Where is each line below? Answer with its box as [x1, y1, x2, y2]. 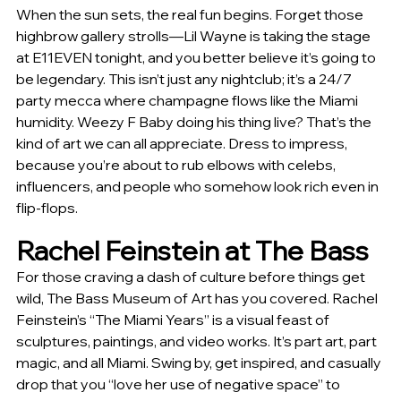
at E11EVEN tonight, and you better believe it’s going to [16, 48, 379, 67]
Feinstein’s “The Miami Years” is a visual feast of [16, 311, 332, 329]
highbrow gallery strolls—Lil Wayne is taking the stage [16, 27, 373, 46]
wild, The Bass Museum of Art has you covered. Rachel [16, 289, 380, 308]
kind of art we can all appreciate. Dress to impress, [16, 134, 350, 153]
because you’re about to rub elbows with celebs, [16, 156, 338, 175]
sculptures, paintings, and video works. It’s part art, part [16, 332, 380, 351]
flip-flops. [16, 199, 78, 218]
